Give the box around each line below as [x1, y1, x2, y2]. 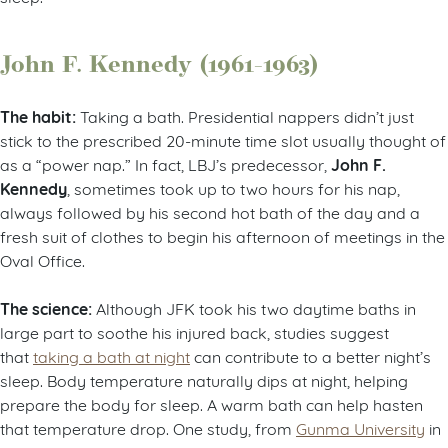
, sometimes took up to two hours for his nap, [67, 177, 400, 199]
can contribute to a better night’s [190, 345, 431, 367]
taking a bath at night [33, 345, 190, 367]
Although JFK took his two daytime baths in [96, 297, 416, 319]
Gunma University [296, 417, 425, 439]
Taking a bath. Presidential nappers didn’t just [80, 105, 414, 127]
